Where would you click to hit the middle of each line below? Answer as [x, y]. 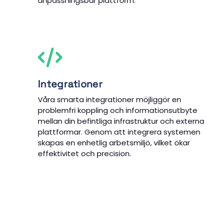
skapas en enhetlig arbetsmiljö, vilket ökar [114, 142]
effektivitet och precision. [84, 153]
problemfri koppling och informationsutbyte [118, 110]
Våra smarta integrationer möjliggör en [110, 99]
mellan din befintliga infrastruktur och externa [121, 121]
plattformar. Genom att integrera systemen [119, 132]
